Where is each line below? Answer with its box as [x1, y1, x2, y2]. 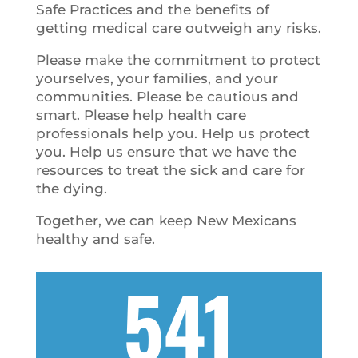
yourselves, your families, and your [35, 70, 278, 86]
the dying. [35, 181, 107, 197]
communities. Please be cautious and [35, 89, 299, 105]
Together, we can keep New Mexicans [35, 213, 296, 229]
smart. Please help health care [35, 107, 246, 123]
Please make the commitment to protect [35, 52, 320, 68]
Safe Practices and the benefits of [35, 2, 269, 18]
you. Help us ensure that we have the [35, 144, 296, 160]
